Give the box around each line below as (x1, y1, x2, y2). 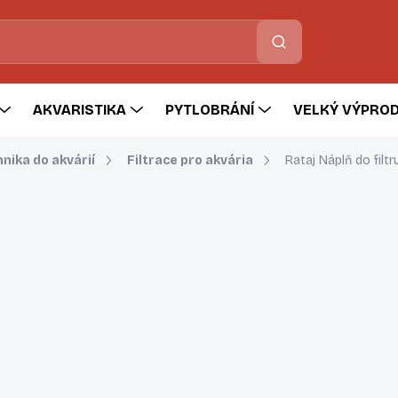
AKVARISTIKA (33, 101, 126, 118)
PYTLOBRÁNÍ (165, 101, 254, 118)
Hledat (257, 34, 300, 50)
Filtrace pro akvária (127, 153, 253, 168)
